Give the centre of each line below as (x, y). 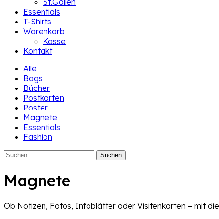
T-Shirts (37, 22)
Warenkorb (44, 31)
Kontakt (38, 51)
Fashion (38, 137)
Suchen (16, 154)
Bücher (37, 88)
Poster (36, 108)
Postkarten (44, 98)
